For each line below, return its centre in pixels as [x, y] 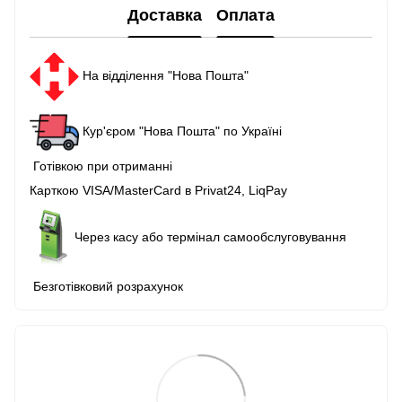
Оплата [245, 16]
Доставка [165, 16]
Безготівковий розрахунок [106, 287]
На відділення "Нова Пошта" [164, 75]
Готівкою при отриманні [101, 166]
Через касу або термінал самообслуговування [210, 237]
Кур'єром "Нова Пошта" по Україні [180, 131]
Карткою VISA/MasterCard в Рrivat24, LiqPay [158, 190]
